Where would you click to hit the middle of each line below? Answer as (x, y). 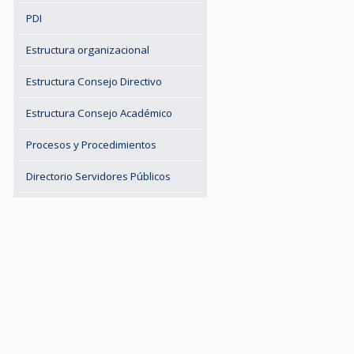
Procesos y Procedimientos (92, 145)
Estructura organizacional (88, 50)
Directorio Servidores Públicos (99, 176)
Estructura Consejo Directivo (94, 81)
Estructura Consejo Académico (100, 113)
